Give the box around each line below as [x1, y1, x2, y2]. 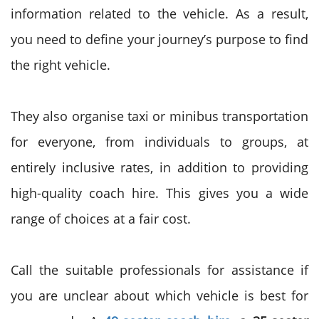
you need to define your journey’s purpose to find [11, 31, 308, 48]
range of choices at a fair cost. [11, 210, 191, 227]
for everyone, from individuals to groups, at [11, 133, 308, 150]
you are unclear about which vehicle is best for [11, 287, 308, 304]
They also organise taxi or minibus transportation [11, 108, 308, 125]
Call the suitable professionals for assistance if [11, 261, 308, 278]
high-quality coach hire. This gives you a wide [11, 184, 308, 202]
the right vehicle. [11, 56, 110, 73]
